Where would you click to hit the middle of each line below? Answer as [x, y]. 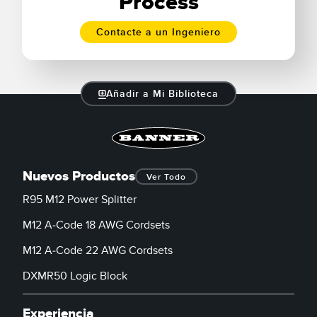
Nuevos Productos [79, 176]
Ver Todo [166, 177]
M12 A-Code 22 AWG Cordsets [98, 250]
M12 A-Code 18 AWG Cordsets [96, 225]
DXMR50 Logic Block [75, 276]
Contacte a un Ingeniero [158, 32]
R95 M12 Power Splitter [80, 199]
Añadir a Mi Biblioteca [163, 93]
